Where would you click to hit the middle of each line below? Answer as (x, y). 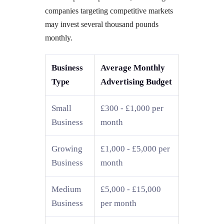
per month (118, 203)
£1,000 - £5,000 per (135, 148)
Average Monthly (133, 67)
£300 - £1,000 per (132, 108)
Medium (66, 189)
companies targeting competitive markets (109, 10)
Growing (67, 148)
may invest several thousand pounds (102, 24)
